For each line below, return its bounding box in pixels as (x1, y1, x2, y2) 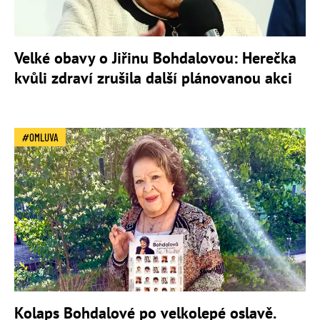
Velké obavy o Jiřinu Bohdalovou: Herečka (14, 47, 296, 68)
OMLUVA (29, 130, 59, 144)
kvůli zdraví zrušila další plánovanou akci (14, 67, 292, 88)
